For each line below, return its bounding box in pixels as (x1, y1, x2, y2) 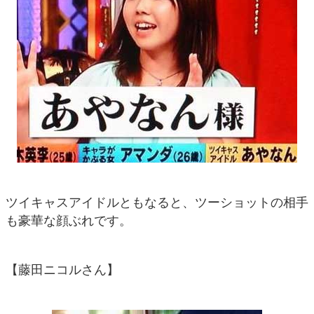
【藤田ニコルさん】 (6, 262, 119, 277)
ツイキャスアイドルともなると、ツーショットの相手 (6, 195, 308, 210)
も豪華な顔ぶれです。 (6, 213, 132, 228)
